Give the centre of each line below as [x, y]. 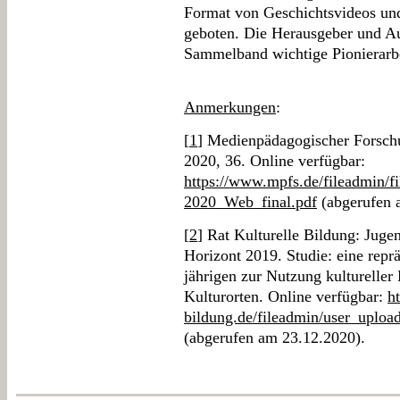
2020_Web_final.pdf [250, 202]
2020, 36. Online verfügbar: [275, 161]
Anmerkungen [230, 107]
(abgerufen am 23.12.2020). [275, 337]
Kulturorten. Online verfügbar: [286, 296]
